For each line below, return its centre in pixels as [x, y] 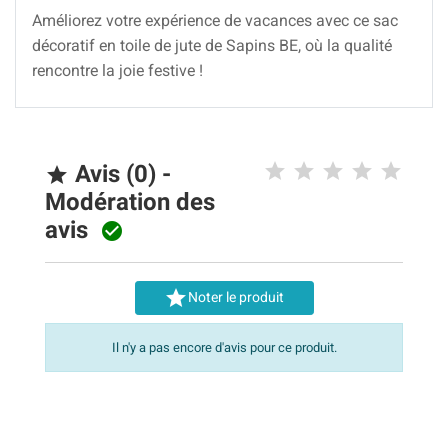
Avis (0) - [120, 173]
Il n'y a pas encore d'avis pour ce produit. [224, 347]
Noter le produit [236, 296]
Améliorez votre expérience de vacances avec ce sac [215, 20]
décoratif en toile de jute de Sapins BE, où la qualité [212, 45]
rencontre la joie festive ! [117, 70]
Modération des [130, 201]
